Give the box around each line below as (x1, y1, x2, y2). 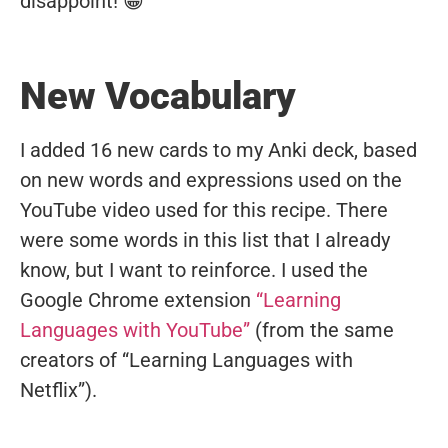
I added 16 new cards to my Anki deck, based (20, 137, 417, 162)
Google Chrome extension (20, 287, 251, 312)
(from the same (250, 317, 394, 342)
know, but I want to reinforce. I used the (20, 257, 368, 282)
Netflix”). (20, 377, 97, 402)
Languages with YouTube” (20, 317, 250, 342)
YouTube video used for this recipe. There (20, 197, 388, 222)
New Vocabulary (20, 73, 296, 118)
